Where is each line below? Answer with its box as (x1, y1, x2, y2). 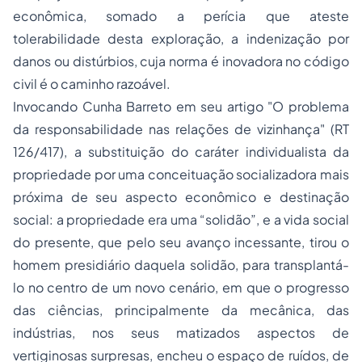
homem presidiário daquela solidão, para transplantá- (13, 256, 349, 273)
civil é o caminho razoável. (13, 75, 170, 92)
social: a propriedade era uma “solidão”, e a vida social (13, 211, 349, 228)
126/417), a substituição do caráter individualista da (13, 143, 349, 160)
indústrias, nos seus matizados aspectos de (13, 324, 349, 341)
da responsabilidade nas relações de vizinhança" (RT (13, 120, 349, 137)
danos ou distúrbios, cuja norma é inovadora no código (13, 53, 349, 69)
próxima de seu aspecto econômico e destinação (13, 188, 349, 205)
